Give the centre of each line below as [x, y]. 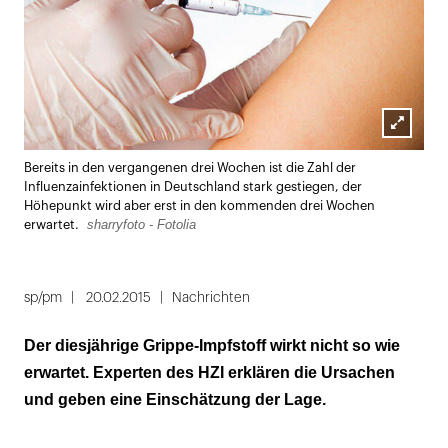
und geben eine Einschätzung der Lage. [175, 399]
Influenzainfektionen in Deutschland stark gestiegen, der [193, 186]
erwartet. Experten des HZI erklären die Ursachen [209, 372]
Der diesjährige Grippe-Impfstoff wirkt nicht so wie [212, 345]
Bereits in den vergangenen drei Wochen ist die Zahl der [190, 167]
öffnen [405, 176]
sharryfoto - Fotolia [141, 224]
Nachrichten [211, 297]
